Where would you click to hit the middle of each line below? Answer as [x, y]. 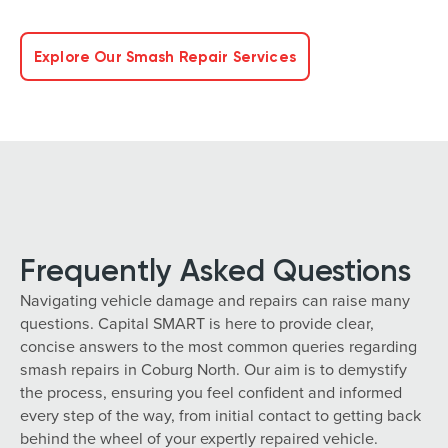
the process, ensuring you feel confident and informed [211, 392]
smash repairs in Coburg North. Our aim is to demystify [213, 369]
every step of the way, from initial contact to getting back [220, 415]
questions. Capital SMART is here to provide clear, [197, 323]
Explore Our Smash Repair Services [165, 56]
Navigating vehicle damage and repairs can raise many [215, 300]
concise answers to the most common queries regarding [218, 346]
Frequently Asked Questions [215, 270]
